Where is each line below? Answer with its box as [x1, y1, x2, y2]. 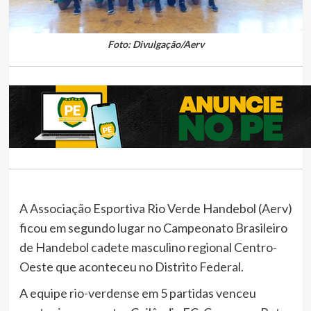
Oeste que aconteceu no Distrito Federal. [19, 258, 244, 274]
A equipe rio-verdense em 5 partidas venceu [19, 285, 256, 301]
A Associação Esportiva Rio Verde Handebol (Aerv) [19, 200, 292, 216]
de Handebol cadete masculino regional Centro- [19, 239, 277, 255]
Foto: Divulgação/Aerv [107, 37, 204, 50]
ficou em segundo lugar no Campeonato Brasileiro [19, 219, 287, 235]
